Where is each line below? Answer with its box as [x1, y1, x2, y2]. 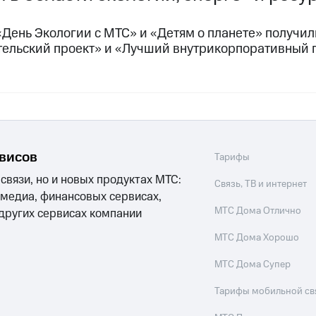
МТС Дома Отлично [214, 204, 302, 219]
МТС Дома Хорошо [214, 231, 300, 245]
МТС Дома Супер [214, 257, 291, 272]
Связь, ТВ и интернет [214, 177, 308, 192]
